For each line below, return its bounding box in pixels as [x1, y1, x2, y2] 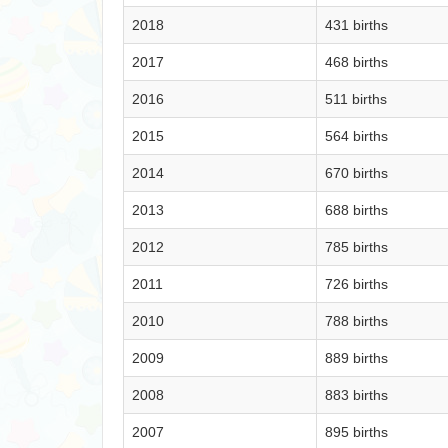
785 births [325, 239, 388, 255]
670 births [325, 165, 388, 181]
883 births [325, 387, 388, 403]
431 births [325, 17, 388, 33]
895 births [325, 424, 388, 440]
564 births [325, 128, 388, 144]
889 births [325, 350, 388, 366]
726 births [325, 276, 388, 292]
